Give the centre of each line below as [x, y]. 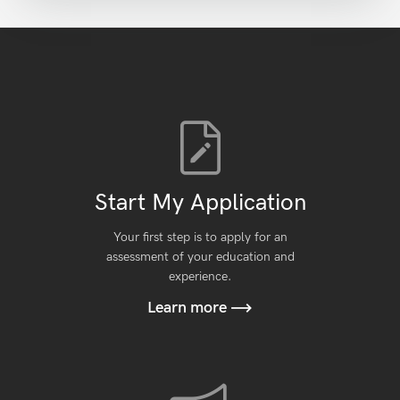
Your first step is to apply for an [200, 237]
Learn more [189, 308]
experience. [200, 276]
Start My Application [200, 203]
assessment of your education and [200, 257]
